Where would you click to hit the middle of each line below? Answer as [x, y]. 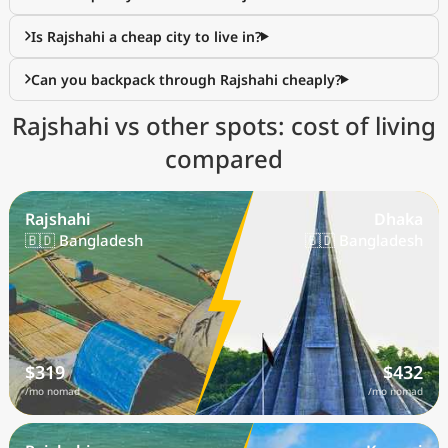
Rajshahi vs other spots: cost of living [224, 125]
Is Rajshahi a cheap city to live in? [146, 36]
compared [224, 158]
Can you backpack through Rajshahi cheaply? [186, 79]
